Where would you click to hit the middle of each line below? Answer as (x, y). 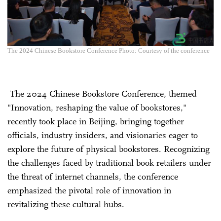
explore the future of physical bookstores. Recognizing (109, 149)
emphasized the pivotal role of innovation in (89, 190)
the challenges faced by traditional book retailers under (109, 163)
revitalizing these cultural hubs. (66, 204)
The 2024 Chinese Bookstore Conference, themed (102, 93)
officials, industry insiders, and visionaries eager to (103, 135)
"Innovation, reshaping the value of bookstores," (97, 107)
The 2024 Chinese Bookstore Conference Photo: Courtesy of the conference (109, 50)
